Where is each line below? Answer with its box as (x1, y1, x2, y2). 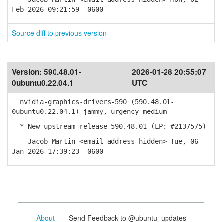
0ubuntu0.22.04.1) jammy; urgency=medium (12, 108, 166, 115)
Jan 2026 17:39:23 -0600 (12, 147, 103, 155)
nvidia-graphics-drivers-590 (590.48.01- (12, 98, 174, 106)
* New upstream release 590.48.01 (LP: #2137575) (12, 122, 206, 130)
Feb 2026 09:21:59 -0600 (12, 5, 103, 13)
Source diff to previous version (12, 28, 107, 38)
